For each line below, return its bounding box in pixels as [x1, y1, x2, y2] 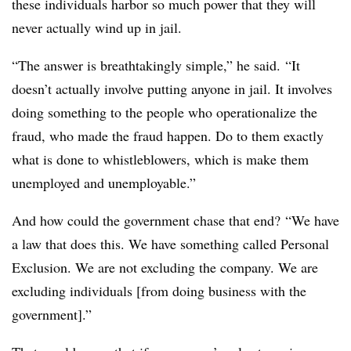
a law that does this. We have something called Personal [12, 234, 329, 254]
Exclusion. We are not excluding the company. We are [12, 258, 318, 277]
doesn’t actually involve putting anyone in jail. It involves [12, 79, 332, 99]
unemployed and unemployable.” [12, 173, 196, 193]
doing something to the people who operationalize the [12, 103, 317, 122]
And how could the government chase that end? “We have [12, 211, 339, 230]
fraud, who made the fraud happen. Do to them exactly [12, 126, 324, 146]
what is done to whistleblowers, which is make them [12, 150, 309, 169]
